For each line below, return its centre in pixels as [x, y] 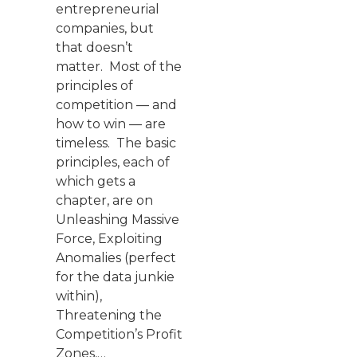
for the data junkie [115, 277]
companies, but [105, 28]
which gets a [96, 181]
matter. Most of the [119, 66]
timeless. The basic [116, 143]
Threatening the [109, 315]
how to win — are [111, 124]
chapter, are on [104, 200]
